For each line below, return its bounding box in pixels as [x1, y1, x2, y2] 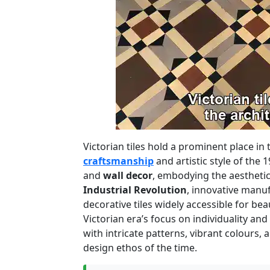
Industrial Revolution [83, 183, 187, 197]
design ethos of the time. [83, 241, 197, 255]
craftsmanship [83, 154, 154, 168]
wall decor [103, 169, 152, 183]
